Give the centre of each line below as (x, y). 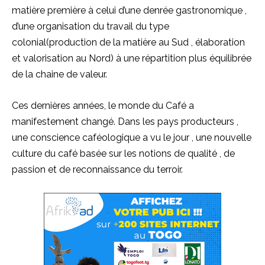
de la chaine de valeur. (59, 74)
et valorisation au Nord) (63, 58)
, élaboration (218, 42)
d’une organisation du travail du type (91, 26)
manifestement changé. (64, 121)
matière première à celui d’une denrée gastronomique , (129, 10)
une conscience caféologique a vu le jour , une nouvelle (132, 137)
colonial (29, 42)
